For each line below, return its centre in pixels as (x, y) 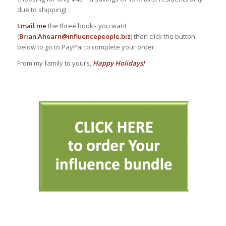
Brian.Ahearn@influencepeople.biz (75, 36)
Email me (32, 25)
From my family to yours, (55, 63)
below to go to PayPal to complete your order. (86, 47)
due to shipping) (41, 9)
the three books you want (86, 25)
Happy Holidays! (119, 63)
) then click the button (163, 36)
